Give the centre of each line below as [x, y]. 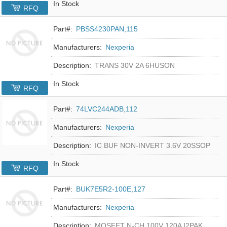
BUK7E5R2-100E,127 [111, 189]
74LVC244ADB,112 [107, 109]
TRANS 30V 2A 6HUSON [135, 65]
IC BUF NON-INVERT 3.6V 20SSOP [153, 145]
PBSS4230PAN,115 [107, 29]
